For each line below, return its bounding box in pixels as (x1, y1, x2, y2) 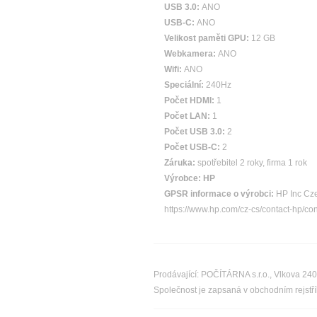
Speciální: (164, 80, 206, 90)
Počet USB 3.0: (164, 127, 227, 137)
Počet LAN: (164, 111, 212, 121)
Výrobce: (164, 173, 201, 183)
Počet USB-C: (164, 142, 222, 152)
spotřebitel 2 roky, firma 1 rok (195, 158, 307, 168)
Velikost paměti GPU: (164, 33, 251, 43)
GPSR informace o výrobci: (164, 189, 274, 199)
